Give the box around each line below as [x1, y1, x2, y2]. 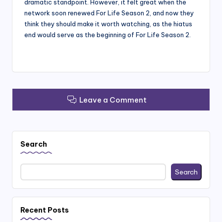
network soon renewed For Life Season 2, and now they [24, 9, 194, 17]
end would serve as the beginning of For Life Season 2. [24, 31, 191, 39]
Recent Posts [20, 206, 69, 215]
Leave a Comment [79, 95, 147, 105]
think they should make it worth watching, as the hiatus [24, 20, 192, 28]
